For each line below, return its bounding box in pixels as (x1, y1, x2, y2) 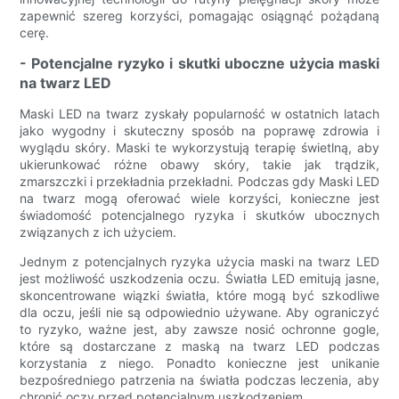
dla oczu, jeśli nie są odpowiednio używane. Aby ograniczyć (20, 305, 379, 321)
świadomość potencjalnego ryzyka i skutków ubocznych (20, 208, 379, 224)
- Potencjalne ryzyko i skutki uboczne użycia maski (20, 54, 379, 73)
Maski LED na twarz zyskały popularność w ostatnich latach (20, 106, 379, 122)
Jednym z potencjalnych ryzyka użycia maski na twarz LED (20, 254, 379, 270)
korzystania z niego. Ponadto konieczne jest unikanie (20, 355, 379, 371)
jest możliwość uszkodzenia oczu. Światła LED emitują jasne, (20, 271, 379, 287)
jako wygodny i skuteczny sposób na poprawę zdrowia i (20, 123, 379, 139)
